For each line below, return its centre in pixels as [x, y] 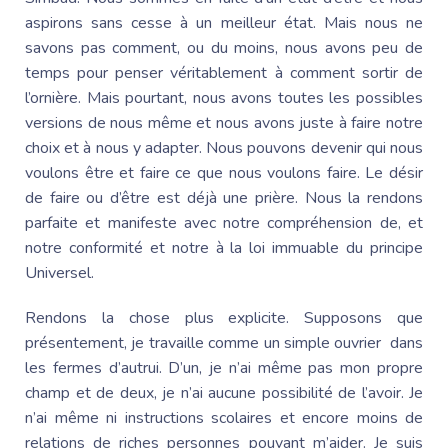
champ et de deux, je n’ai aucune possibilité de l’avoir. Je [224, 392]
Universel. [61, 272]
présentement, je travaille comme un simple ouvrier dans [224, 342]
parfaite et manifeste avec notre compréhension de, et [224, 222]
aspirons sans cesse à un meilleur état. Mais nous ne [224, 22]
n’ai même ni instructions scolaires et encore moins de [224, 417]
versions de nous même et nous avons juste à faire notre [224, 122]
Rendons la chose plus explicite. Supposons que [224, 317]
